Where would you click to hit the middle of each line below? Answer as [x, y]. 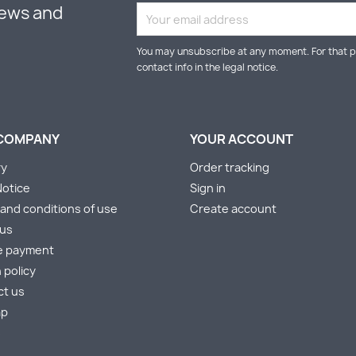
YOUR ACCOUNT [242, 139]
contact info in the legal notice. [208, 67]
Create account [233, 209]
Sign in [208, 188]
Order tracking [230, 167]
